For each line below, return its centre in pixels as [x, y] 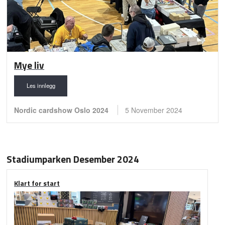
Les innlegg [41, 86]
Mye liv [29, 65]
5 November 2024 [154, 110]
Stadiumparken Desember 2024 [73, 159]
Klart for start [37, 183]
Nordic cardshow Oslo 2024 [63, 110]
